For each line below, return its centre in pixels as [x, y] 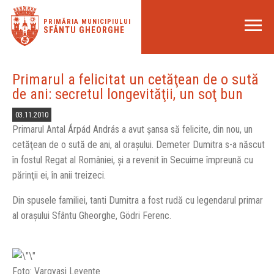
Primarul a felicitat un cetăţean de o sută [135, 80]
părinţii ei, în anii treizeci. [59, 175]
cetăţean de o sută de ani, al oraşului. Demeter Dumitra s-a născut [139, 145]
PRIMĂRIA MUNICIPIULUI [87, 22]
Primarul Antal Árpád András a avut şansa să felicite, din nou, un [132, 129]
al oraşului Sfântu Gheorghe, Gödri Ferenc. [92, 216]
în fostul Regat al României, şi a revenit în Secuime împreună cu [133, 160]
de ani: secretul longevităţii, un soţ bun [128, 94]
